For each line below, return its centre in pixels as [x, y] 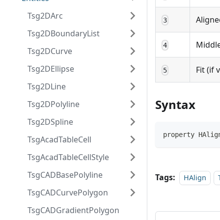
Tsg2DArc [45, 16]
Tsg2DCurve [50, 51]
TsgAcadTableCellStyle [68, 157]
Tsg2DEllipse [51, 69]
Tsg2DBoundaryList [64, 33]
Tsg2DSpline [50, 122]
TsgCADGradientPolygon [73, 210]
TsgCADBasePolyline [65, 175]
